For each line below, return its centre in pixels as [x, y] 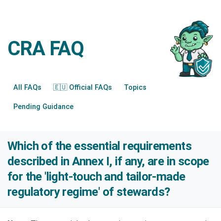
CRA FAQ [46, 49]
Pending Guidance [43, 107]
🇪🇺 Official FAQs [83, 88]
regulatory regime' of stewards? [89, 192]
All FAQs [27, 88]
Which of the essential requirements [99, 146]
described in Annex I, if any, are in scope [108, 162]
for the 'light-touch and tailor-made [96, 177]
